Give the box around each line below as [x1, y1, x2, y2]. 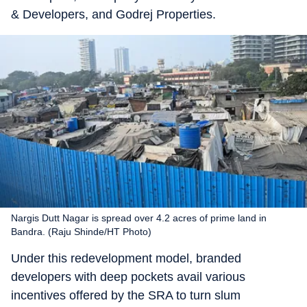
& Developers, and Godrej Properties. [11, 8, 216, 21]
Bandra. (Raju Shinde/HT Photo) [11, 226, 151, 237]
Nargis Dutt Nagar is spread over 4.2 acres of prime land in [11, 212, 267, 223]
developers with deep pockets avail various [11, 270, 245, 284]
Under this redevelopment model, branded [11, 251, 241, 265]
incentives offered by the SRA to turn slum [11, 288, 241, 302]
